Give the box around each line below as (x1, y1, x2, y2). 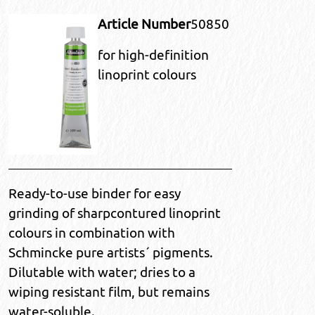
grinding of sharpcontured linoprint (8, 205, 221, 221)
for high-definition (97, 47, 209, 63)
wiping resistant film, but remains (8, 284, 210, 300)
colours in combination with (8, 225, 175, 241)
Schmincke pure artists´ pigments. (8, 245, 213, 261)
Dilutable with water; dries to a (8, 264, 195, 281)
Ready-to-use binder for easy (8, 186, 181, 202)
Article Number (97, 16, 191, 32)
